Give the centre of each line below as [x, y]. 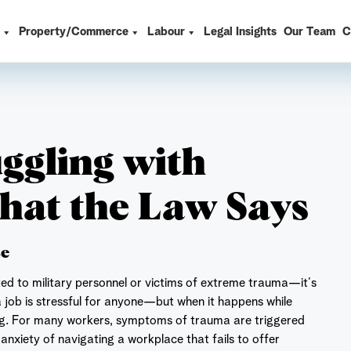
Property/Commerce [74, 33]
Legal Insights [241, 33]
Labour [166, 33]
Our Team [310, 33]
